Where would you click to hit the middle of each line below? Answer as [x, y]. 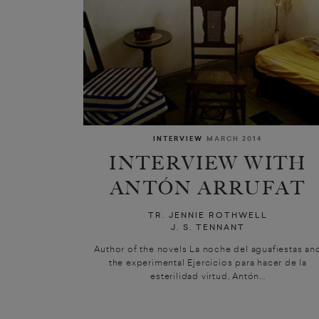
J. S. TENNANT [208, 227]
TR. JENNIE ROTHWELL [208, 215]
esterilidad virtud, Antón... [208, 275]
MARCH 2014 [235, 138]
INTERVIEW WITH [208, 164]
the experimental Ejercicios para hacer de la [208, 262]
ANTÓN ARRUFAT [208, 189]
